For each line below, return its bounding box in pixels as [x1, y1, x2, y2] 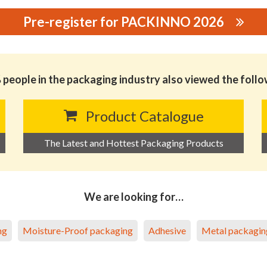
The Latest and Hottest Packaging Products [44, 137, 223, 148]
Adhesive [148, 225, 186, 236]
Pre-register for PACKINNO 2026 [23, 14, 224, 30]
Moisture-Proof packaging [23, 225, 133, 236]
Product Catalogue [85, 107, 204, 125]
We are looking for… [83, 190, 184, 203]
